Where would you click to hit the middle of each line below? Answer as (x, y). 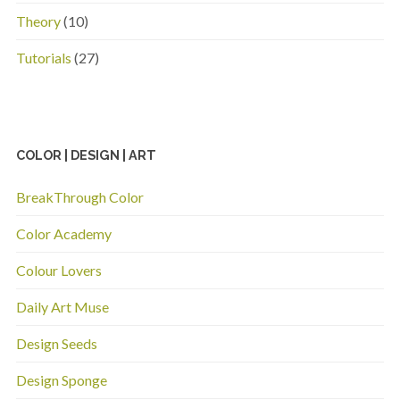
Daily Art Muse (62, 307)
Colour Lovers (58, 271)
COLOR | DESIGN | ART (86, 155)
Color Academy (63, 234)
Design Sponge (61, 380)
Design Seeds (56, 344)
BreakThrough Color (79, 197)
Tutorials (43, 57)
